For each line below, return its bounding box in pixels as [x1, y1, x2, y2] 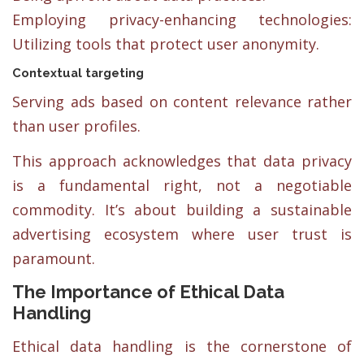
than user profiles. [12, 115, 141, 136]
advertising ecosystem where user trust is [12, 224, 352, 244]
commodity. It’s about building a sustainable [12, 200, 352, 219]
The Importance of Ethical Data [12, 281, 284, 303]
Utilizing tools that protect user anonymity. [12, 33, 319, 54]
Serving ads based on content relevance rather [12, 91, 352, 111]
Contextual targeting [12, 65, 144, 80]
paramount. [12, 249, 95, 268]
